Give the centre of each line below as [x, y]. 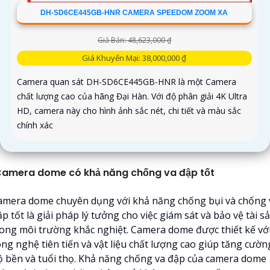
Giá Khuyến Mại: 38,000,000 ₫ [134, 58]
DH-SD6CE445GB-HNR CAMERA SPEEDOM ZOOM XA [134, 13]
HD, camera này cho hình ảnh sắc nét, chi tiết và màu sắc [129, 111]
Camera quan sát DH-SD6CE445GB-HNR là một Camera [127, 82]
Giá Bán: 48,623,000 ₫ [134, 40]
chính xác [35, 125]
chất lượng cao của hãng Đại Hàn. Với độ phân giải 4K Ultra [132, 96]
